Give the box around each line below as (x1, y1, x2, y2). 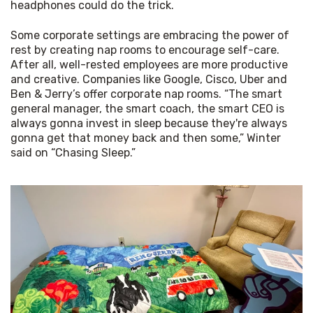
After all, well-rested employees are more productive (10, 57, 288, 71)
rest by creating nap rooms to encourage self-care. (10, 43, 279, 57)
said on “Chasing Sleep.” (10, 145, 136, 159)
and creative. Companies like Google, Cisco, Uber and (10, 72, 287, 86)
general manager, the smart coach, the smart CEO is (10, 101, 284, 115)
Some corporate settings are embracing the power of (10, 28, 289, 42)
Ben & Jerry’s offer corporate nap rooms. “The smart (10, 87, 282, 101)
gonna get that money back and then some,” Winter (10, 131, 281, 145)
